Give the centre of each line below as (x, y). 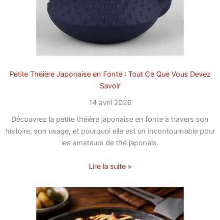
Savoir (110, 86)
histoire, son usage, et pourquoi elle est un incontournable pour (110, 131)
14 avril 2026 (110, 103)
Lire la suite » (110, 166)
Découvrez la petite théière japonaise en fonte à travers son (110, 120)
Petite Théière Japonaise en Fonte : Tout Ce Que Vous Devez (110, 74)
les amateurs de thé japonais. (110, 143)
